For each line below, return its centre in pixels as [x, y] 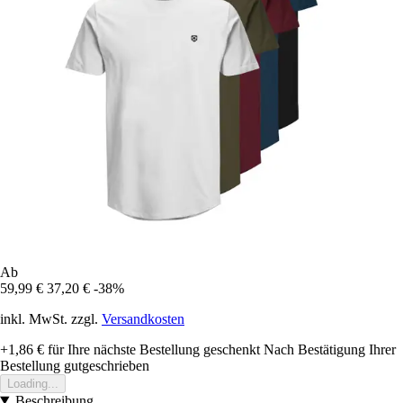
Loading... [33, 383]
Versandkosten [143, 318]
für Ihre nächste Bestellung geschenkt [152, 349]
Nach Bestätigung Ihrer [330, 349]
